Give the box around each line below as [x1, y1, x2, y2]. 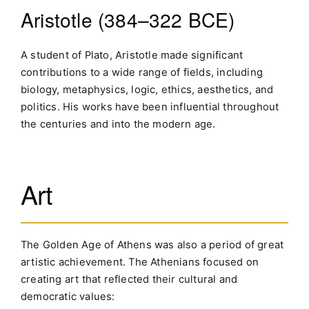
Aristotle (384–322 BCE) [21, 6, 235, 34]
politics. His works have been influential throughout [21, 101, 279, 114]
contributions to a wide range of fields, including [21, 66, 263, 79]
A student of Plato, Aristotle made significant [21, 49, 243, 62]
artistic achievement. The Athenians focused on [21, 255, 259, 268]
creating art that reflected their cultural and [21, 272, 238, 286]
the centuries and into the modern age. [21, 118, 216, 131]
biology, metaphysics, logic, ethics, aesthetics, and [21, 83, 274, 97]
